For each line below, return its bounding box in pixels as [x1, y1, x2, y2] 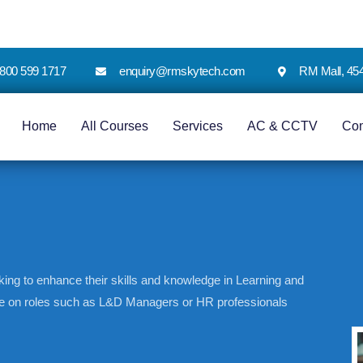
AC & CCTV [246, 119, 318, 134]
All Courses [80, 119, 148, 134]
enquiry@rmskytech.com [119, 63, 246, 78]
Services [172, 119, 223, 134]
